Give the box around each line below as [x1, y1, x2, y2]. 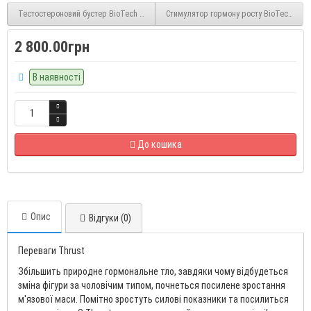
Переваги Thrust [18, 245, 85, 256]
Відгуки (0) [89, 212, 131, 224]
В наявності [33, 72, 81, 83]
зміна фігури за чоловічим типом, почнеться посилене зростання [18, 280, 285, 291]
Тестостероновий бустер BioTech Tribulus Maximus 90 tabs [18, 8, 228, 19]
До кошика [137, 139, 182, 150]
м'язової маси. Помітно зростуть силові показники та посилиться [18, 294, 289, 305]
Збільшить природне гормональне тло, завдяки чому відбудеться [18, 266, 288, 277]
